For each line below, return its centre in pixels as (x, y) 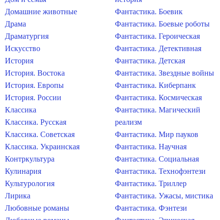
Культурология (30, 183)
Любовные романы (37, 208)
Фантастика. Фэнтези (151, 208)
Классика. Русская (36, 122)
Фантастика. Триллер (151, 183)
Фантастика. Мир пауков (157, 134)
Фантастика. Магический (158, 110)
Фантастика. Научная (151, 147)
